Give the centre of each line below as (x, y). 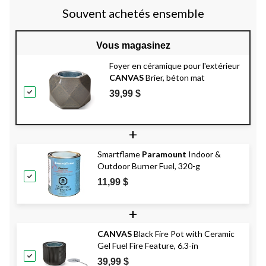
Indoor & (204, 154)
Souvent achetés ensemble (133, 13)
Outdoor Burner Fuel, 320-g (149, 166)
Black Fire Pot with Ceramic (183, 234)
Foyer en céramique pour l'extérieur (175, 66)
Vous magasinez (133, 46)
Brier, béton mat (174, 78)
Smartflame (120, 154)
